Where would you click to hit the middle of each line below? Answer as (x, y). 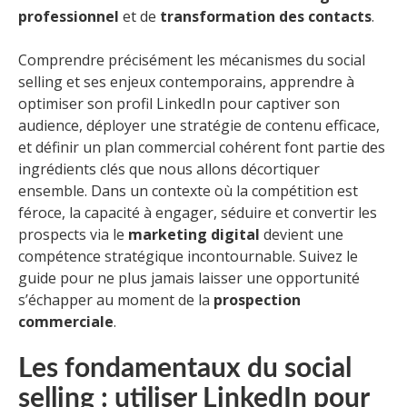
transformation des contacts (266, 17)
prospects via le (73, 235)
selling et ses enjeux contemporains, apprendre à (186, 82)
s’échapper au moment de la (116, 300)
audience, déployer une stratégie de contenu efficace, (199, 126)
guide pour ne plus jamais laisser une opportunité (189, 278)
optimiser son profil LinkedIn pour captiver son (179, 104)
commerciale (66, 322)
